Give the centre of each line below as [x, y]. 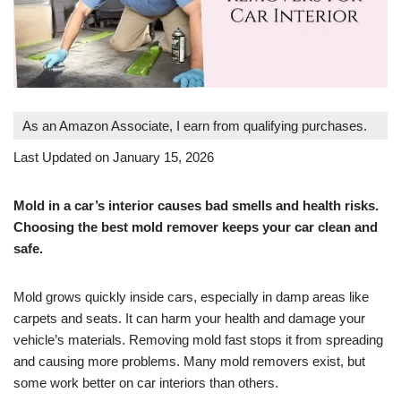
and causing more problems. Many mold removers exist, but [189, 361]
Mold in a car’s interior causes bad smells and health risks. [196, 205]
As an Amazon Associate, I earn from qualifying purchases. [195, 125]
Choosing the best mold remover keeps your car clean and [196, 226]
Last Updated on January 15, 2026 [114, 157]
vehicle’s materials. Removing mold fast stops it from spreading [198, 339]
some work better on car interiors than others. [146, 382]
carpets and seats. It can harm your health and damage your [189, 318]
